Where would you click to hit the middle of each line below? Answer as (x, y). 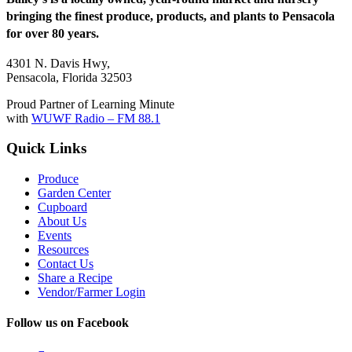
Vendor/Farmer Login (92, 292)
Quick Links (46, 148)
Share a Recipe (75, 278)
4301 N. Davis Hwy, (58, 63)
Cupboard (62, 207)
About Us (62, 222)
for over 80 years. (53, 33)
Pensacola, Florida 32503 (69, 77)
